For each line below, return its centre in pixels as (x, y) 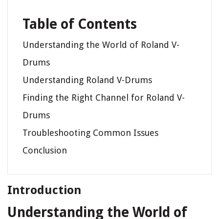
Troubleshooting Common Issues (90, 133)
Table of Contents (80, 24)
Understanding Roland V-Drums (87, 80)
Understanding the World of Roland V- (101, 45)
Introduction (44, 190)
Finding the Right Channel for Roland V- (104, 98)
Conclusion (45, 151)
